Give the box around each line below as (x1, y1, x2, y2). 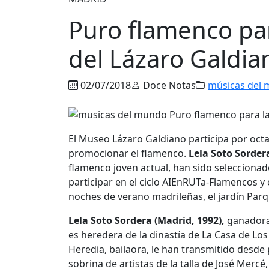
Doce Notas (141, 78, 196, 92)
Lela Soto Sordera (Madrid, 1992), (68, 214, 225, 228)
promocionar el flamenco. (68, 147, 189, 160)
